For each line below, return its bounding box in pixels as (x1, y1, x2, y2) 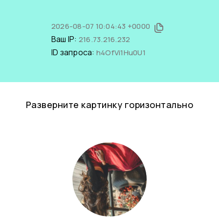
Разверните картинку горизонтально (25, 99, 194, 110)
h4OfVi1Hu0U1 (96, 47, 146, 58)
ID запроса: (51, 47, 96, 58)
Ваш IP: (51, 34, 79, 44)
